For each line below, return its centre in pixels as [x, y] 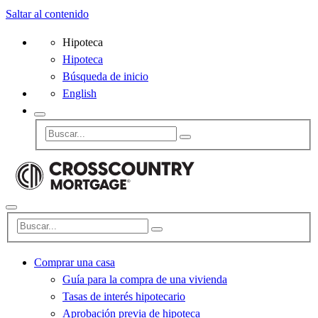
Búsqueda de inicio [105, 76]
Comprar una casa [75, 263]
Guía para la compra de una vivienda [145, 280]
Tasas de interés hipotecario [124, 297]
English [79, 93]
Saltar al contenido [47, 14]
